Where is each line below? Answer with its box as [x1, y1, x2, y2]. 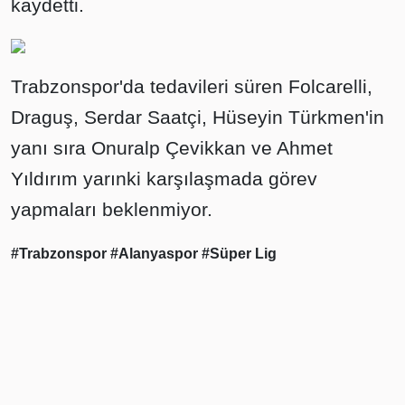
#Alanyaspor [110, 246, 202, 261]
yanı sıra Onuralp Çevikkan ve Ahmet [11, 137, 333, 158]
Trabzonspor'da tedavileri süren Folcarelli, [11, 76, 372, 97]
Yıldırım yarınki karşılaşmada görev [11, 168, 317, 189]
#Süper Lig [202, 246, 277, 261]
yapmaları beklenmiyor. [11, 199, 212, 220]
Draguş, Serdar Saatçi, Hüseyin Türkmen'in [11, 107, 384, 127]
